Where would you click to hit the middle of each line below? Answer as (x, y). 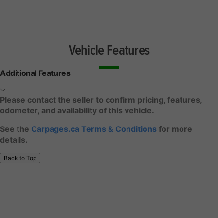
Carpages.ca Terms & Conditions (94, 129)
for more (174, 129)
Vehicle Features (109, 51)
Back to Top (20, 158)
